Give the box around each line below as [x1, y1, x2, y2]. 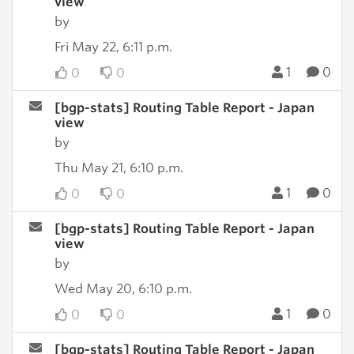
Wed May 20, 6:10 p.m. [54, 281, 192, 296]
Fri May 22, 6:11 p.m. [54, 40, 172, 55]
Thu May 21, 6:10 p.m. [54, 160, 183, 175]
